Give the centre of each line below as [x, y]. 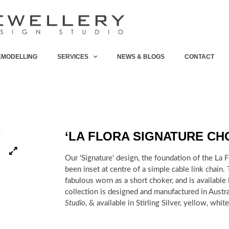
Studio [75, 203]
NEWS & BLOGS [141, 56]
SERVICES [73, 56]
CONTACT [199, 56]
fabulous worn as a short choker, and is [131, 180]
